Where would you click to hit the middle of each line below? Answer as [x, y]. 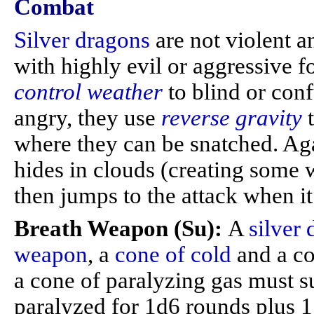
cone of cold [173, 254]
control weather [88, 92]
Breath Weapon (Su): [121, 228]
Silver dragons [82, 40]
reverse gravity [232, 118]
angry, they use [88, 118]
